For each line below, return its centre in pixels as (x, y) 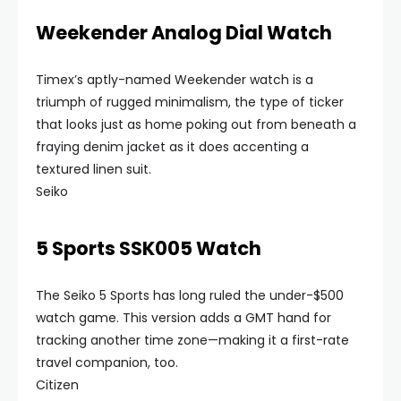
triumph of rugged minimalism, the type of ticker (190, 102)
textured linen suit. (94, 169)
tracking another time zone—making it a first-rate (192, 340)
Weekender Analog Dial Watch (184, 33)
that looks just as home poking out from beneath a (196, 124)
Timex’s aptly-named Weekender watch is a (175, 80)
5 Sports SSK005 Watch (149, 248)
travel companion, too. (107, 363)
